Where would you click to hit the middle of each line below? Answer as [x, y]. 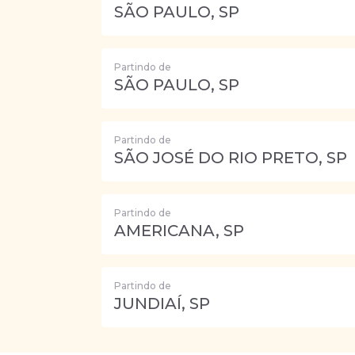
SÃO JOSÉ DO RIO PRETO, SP [231, 158]
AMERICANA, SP [179, 231]
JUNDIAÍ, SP [162, 303]
